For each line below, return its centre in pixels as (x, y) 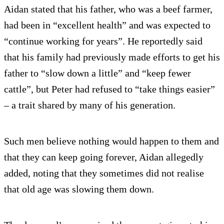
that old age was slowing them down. (79, 189)
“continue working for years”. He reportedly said (103, 41)
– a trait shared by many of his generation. (90, 105)
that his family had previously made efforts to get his (112, 57)
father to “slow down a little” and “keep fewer (97, 73)
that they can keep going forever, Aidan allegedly (104, 157)
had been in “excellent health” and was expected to (107, 25)
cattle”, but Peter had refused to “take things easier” (109, 89)
